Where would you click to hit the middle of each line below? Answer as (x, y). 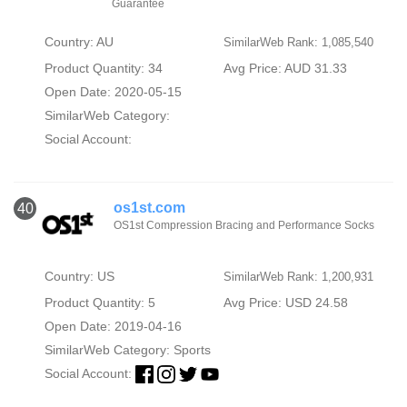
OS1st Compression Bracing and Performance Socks (244, 225)
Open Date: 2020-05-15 (113, 92)
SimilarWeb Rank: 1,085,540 (298, 43)
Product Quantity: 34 (103, 69)
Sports (192, 349)
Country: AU (79, 42)
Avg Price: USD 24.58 (285, 302)
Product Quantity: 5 (99, 302)
